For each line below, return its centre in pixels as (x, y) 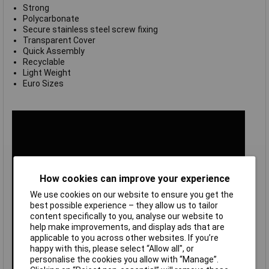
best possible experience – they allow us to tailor (124, 205)
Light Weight (47, 73)
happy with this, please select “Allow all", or (112, 248)
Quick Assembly (53, 51)
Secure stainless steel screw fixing (90, 30)
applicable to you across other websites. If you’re (125, 237)
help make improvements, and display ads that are (128, 227)
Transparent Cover (59, 41)
